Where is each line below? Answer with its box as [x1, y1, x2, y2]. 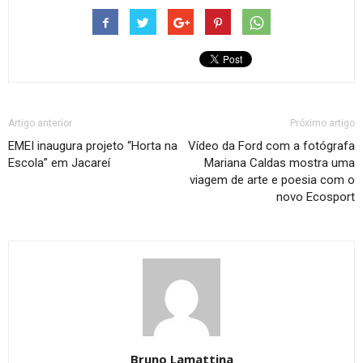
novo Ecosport [276, 190, 355, 205]
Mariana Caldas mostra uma [204, 156, 355, 171]
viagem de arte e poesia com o [190, 173, 355, 188]
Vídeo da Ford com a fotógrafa [188, 139, 355, 154]
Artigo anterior [8, 117, 72, 130]
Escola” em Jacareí [8, 156, 110, 171]
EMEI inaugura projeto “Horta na [8, 139, 177, 154]
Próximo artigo [290, 117, 355, 130]
